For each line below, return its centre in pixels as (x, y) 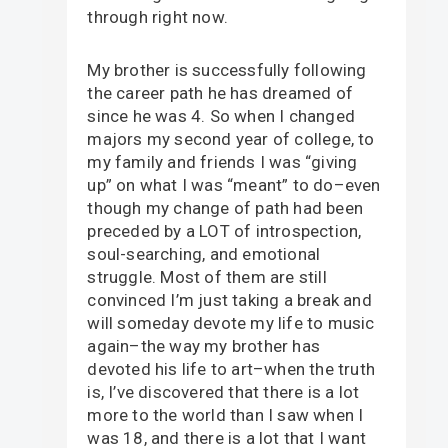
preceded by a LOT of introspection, (224, 230)
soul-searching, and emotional (204, 253)
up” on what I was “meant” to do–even (234, 184)
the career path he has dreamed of (220, 92)
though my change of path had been (225, 207)
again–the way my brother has (203, 345)
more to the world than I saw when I (225, 414)
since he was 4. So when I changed (221, 115)
